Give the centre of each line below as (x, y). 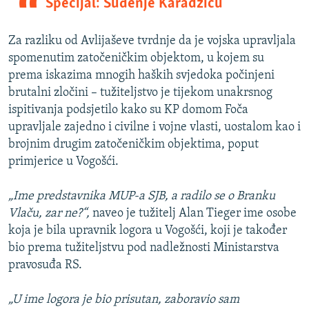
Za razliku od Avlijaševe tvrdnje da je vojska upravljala (152, 41)
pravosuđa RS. (45, 266)
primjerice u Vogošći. (63, 162)
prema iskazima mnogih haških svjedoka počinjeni (141, 76)
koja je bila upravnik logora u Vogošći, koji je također (148, 231)
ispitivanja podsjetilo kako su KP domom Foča (128, 110)
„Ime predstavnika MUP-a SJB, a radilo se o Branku (142, 197)
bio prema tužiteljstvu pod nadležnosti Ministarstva (144, 248)
